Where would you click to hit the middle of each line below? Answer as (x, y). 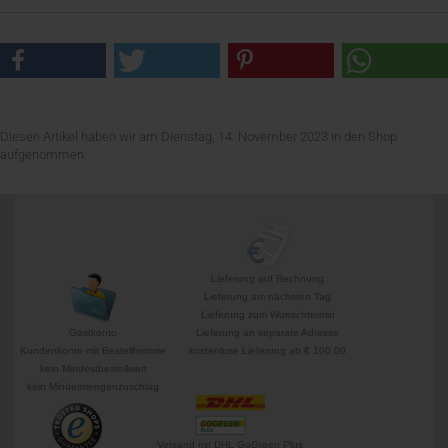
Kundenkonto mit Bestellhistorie (93, 350)
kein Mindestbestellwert (93, 368)
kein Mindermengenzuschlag (93, 386)
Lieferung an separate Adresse (267, 332)
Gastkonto (93, 332)
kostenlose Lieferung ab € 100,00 (267, 350)
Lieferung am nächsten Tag (267, 296)
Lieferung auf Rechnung (267, 278)
